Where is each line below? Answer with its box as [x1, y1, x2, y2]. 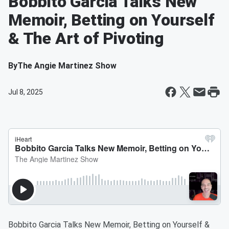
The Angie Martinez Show [17, 61, 117, 71]
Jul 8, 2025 [8, 88, 43, 96]
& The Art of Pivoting [8, 29, 164, 48]
